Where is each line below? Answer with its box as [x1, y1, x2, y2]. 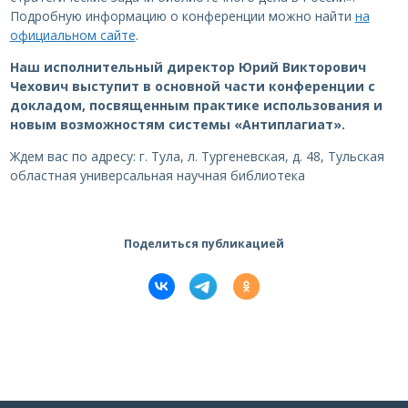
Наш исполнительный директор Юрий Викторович [9, 58, 366, 76]
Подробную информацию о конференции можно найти [9, 7, 355, 25]
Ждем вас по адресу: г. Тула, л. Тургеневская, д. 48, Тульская [9, 148, 384, 166]
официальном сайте [9, 26, 136, 45]
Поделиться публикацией [124, 236, 284, 252]
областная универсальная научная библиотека [9, 167, 305, 185]
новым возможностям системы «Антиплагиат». [9, 116, 345, 134]
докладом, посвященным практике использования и [9, 97, 382, 115]
